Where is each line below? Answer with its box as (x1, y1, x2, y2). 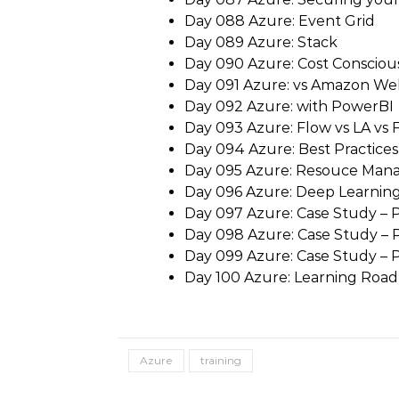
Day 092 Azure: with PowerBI (184, 98, 394, 115)
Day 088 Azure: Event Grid (184, 12, 375, 29)
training (200, 354, 241, 367)
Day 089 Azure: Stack (184, 34, 338, 51)
